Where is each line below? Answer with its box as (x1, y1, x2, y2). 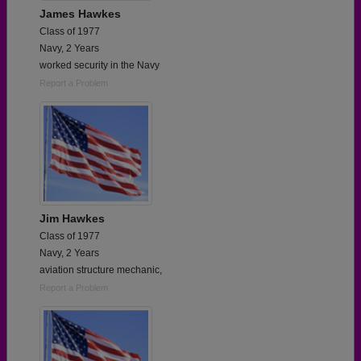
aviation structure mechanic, (39, 264, 162, 276)
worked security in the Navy (39, 60, 160, 72)
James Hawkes (39, 7, 121, 21)
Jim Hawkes (39, 212, 105, 226)
